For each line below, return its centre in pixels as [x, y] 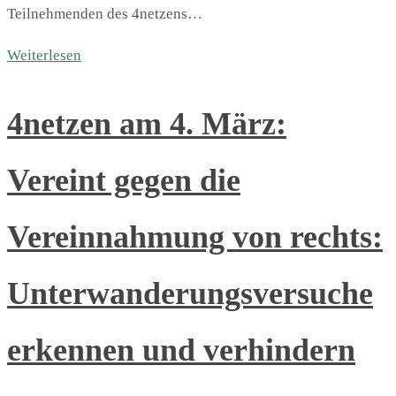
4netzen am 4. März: [147, 124]
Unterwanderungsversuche [190, 294]
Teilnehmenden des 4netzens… [105, 14]
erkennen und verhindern [181, 350]
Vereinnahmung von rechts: [195, 237]
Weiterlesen [44, 56]
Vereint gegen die [124, 181]
